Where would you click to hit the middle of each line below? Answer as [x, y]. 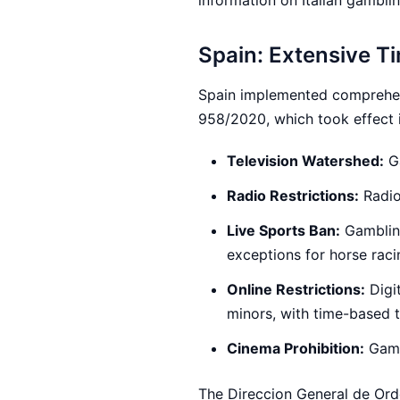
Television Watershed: [305, 161]
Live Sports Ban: [283, 230]
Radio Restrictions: [293, 196]
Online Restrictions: [296, 289]
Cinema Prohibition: [296, 348]
